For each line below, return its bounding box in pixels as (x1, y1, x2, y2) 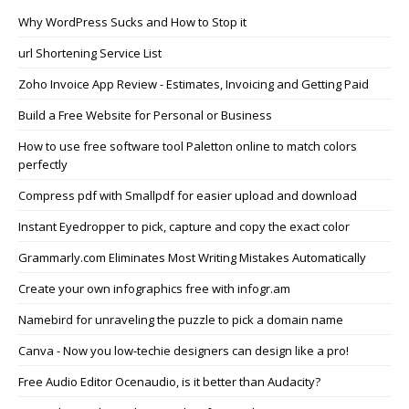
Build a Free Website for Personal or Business (18, 107, 272, 124)
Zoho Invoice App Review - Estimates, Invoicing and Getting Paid (18, 76, 369, 93)
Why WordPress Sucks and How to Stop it (18, 14, 246, 31)
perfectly (18, 156, 68, 173)
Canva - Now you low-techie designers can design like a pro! (18, 342, 349, 360)
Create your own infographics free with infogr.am (18, 280, 290, 298)
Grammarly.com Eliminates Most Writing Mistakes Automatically (18, 249, 366, 267)
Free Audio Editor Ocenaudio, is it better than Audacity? (18, 373, 320, 391)
